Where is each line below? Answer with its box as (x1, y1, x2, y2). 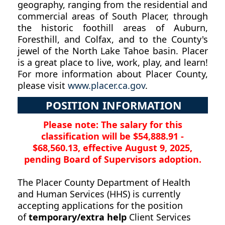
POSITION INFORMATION (46, 97, 182, 113)
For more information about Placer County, (17, 67, 208, 80)
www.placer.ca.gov (67, 79, 145, 91)
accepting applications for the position (17, 199, 183, 212)
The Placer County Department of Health (17, 176, 190, 189)
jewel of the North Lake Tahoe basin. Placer (17, 44, 208, 57)
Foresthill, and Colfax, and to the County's (17, 33, 208, 45)
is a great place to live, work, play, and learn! (17, 56, 208, 68)
